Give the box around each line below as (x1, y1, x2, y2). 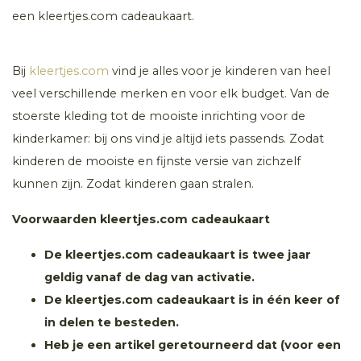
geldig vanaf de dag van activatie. (44, 269, 255, 284)
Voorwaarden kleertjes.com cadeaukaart (12, 211, 270, 226)
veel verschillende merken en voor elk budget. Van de (12, 85, 330, 101)
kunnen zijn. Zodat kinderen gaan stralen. (12, 176, 254, 191)
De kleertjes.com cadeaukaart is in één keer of (44, 292, 340, 307)
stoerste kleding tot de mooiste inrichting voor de (12, 108, 305, 123)
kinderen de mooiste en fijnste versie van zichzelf (12, 153, 301, 168)
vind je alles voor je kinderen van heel (109, 63, 330, 78)
